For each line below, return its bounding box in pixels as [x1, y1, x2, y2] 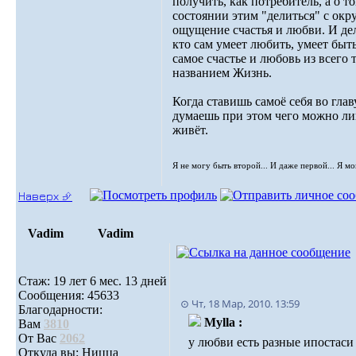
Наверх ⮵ [18, 189, 72, 203]
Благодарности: [18, 303, 103, 316]
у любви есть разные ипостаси [188, 335, 354, 349]
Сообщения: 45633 [18, 288, 119, 302]
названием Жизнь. [172, 66, 272, 79]
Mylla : [203, 315, 242, 329]
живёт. [172, 123, 208, 137]
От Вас [18, 331, 60, 345]
